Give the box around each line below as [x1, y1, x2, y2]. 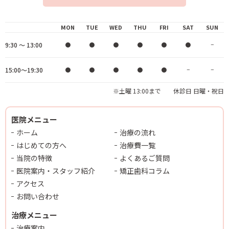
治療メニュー [11, 210, 57, 221]
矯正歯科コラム [120, 166, 170, 176]
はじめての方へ [16, 140, 66, 151]
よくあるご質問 [120, 153, 170, 164]
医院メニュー [11, 114, 57, 125]
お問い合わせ [16, 191, 59, 202]
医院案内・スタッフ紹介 [16, 166, 95, 176]
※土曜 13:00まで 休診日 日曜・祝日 [113, 86, 224, 96]
